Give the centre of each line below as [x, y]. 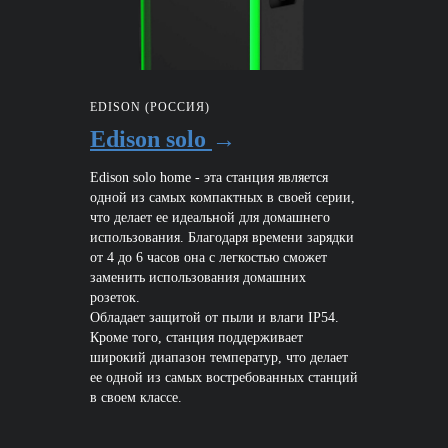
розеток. [115, 298]
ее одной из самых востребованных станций [224, 378]
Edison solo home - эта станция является [209, 178]
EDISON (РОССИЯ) [150, 107]
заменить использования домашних [198, 278]
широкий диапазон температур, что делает [219, 358]
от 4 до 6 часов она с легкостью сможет [208, 258]
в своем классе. [136, 398]
